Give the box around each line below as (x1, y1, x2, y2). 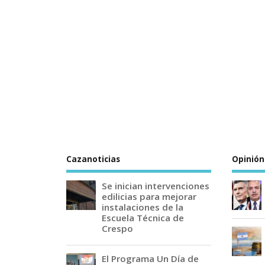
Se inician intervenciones (102, 180, 209, 192)
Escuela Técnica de (102, 212, 184, 224)
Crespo (102, 222, 133, 234)
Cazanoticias (66, 153, 120, 164)
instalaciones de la (102, 201, 183, 213)
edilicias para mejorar (102, 190, 196, 202)
